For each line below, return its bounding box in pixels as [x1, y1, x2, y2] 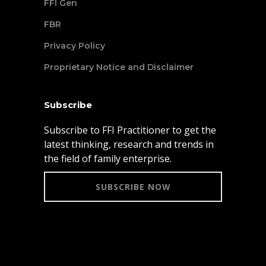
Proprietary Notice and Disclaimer [44, 61, 194, 72]
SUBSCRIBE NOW [95, 180, 171, 192]
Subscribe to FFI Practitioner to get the [44, 123, 216, 137]
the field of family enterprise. [44, 151, 172, 165]
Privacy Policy [44, 40, 105, 51]
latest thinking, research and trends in [44, 137, 214, 151]
